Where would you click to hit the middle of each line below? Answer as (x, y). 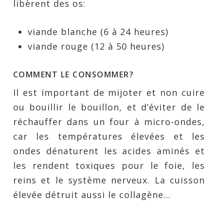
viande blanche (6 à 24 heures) (98, 32)
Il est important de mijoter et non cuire (109, 92)
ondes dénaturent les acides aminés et (109, 151)
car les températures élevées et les (109, 136)
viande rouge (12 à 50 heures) (96, 46)
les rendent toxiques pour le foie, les (109, 165)
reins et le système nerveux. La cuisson (109, 180)
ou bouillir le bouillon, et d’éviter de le (109, 107)
